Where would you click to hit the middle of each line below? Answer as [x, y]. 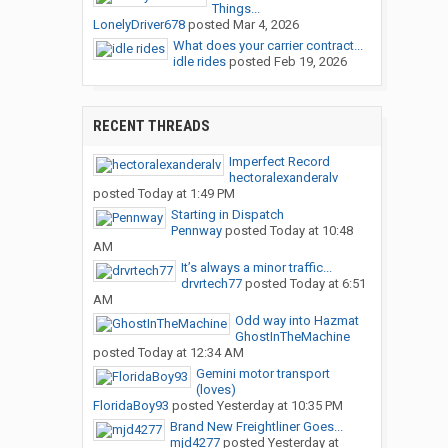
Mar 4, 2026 [265, 25]
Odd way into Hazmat [296, 321]
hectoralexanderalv [283, 178]
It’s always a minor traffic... [256, 268]
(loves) [215, 390]
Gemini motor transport [262, 374]
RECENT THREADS [151, 126]
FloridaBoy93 [130, 406]
